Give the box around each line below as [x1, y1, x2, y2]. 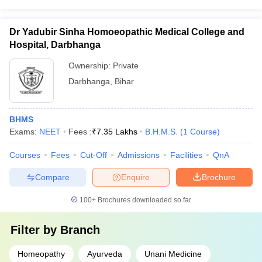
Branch [60, 223, 100, 236]
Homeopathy [18, 249, 65, 258]
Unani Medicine [144, 249, 202, 258]
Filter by [11, 223, 60, 236]
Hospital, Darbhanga [9, 40, 101, 50]
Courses [9, 150, 40, 160]
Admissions [118, 150, 160, 160]
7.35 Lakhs [96, 127, 137, 136]
